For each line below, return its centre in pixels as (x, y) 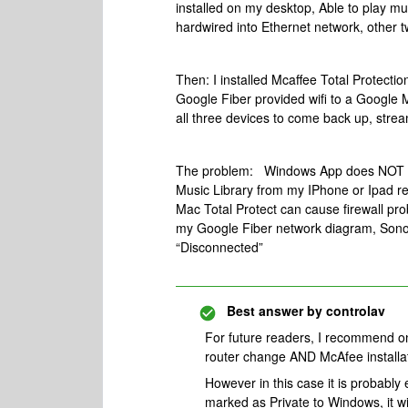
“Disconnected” (219, 247)
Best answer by (275, 311)
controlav (354, 311)
